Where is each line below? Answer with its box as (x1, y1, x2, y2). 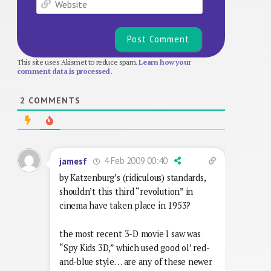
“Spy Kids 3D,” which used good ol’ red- (59, 242, 210, 254)
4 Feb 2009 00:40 (102, 155, 168, 167)
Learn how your (139, 57, 191, 67)
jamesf (59, 155, 87, 167)
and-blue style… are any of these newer (59, 256, 212, 268)
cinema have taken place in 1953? (59, 200, 191, 212)
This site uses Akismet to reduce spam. (17, 57, 139, 67)
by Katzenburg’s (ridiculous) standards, (59, 172, 206, 184)
